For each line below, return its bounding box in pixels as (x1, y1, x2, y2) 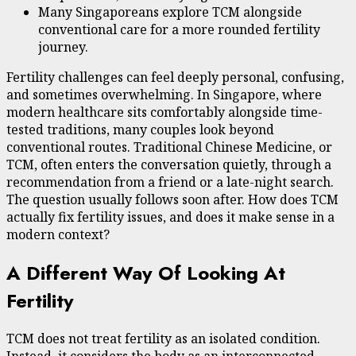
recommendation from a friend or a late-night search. (6, 172, 334, 191)
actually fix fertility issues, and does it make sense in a (6, 207, 335, 226)
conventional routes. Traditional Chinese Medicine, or (6, 137, 332, 156)
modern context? (6, 225, 110, 243)
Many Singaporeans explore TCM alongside (38, 2, 302, 21)
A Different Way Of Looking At (6, 258, 285, 287)
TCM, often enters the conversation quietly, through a (6, 155, 331, 173)
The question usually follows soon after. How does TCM (6, 190, 339, 208)
